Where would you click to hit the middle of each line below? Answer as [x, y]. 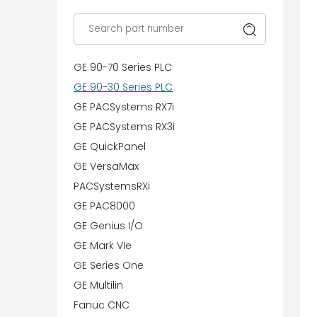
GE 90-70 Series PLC [123, 68]
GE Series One [109, 266]
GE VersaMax [106, 167]
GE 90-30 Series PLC [123, 87]
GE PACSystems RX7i [124, 107]
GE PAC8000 [104, 206]
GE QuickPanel [110, 147]
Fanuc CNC [102, 305]
